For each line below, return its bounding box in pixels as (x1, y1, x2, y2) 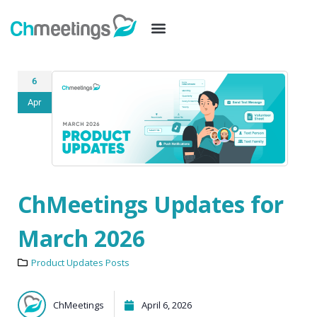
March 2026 (18, 223, 145, 254)
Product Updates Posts (31, 256, 129, 270)
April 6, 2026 (142, 299, 192, 312)
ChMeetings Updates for (18, 189, 284, 220)
